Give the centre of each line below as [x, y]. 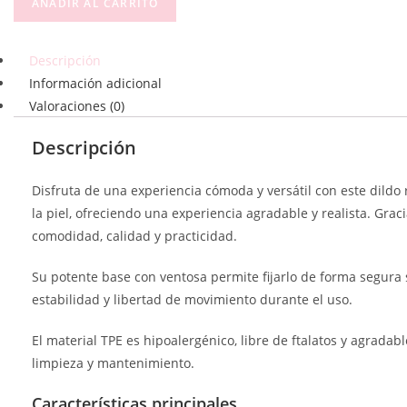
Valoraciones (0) [76, 106]
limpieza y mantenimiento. [113, 363]
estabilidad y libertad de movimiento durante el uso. [192, 299]
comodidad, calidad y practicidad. [134, 236]
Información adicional [95, 83]
